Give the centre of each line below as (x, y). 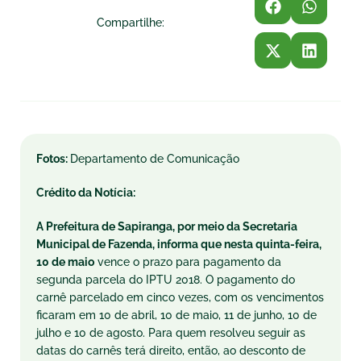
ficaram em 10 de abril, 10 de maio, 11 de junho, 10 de (176, 315)
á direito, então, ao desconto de (222, 351)
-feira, (306, 244)
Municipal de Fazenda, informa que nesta (146, 244)
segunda (59, 280)
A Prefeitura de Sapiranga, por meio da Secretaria (167, 226)
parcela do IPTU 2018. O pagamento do (189, 280)
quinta (273, 244)
